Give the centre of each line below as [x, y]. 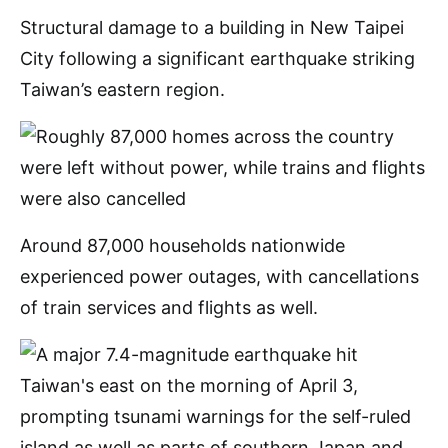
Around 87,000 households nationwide [182, 245]
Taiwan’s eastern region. [122, 89]
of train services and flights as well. [169, 307]
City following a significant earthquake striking [217, 58]
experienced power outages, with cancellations [219, 276]
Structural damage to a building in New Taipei [212, 27]
